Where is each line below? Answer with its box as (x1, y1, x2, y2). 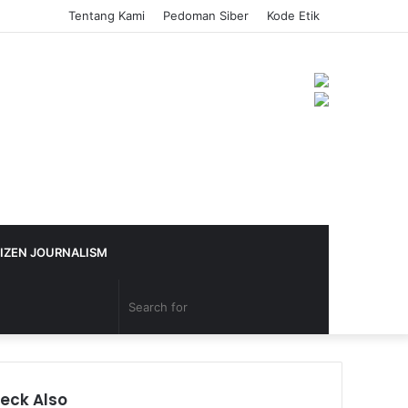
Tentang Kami (68, 8, 145, 23)
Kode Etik (267, 8, 320, 23)
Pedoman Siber (163, 8, 249, 23)
